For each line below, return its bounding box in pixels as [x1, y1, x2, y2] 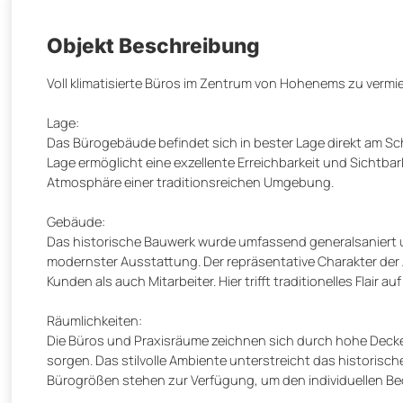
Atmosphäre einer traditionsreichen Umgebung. [47, 173, 334, 192]
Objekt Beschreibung [47, 33, 260, 58]
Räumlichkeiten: [47, 311, 142, 330]
